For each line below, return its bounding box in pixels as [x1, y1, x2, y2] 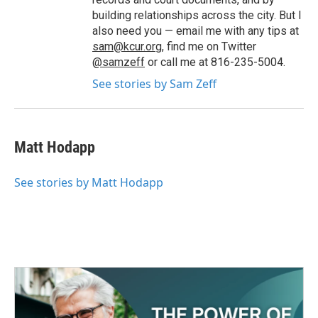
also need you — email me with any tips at [92, 24, 299, 38]
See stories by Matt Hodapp [14, 175, 163, 190]
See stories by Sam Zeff [92, 76, 216, 92]
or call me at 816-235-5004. [145, 55, 285, 69]
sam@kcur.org [92, 40, 162, 53]
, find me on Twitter [162, 40, 256, 53]
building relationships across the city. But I [92, 9, 302, 22]
